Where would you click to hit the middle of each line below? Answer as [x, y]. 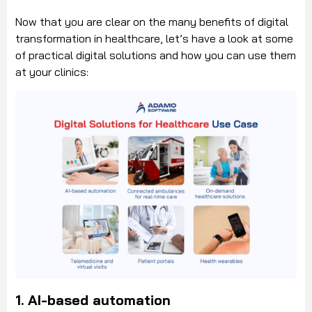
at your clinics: [53, 72]
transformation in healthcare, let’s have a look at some [154, 39]
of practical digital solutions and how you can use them [156, 55]
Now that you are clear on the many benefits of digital [152, 22]
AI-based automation [99, 300]
